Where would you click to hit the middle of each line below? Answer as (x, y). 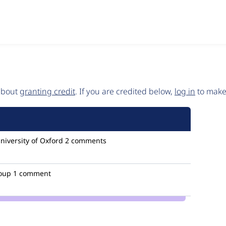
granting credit (47, 91)
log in (185, 91)
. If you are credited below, (125, 91)
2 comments (86, 140)
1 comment (32, 173)
